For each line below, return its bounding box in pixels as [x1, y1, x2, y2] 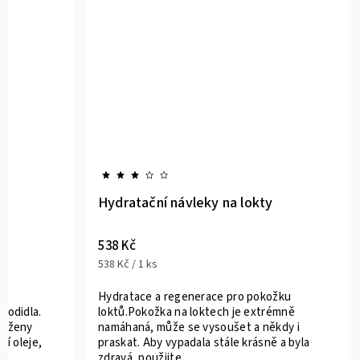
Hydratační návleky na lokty [98, 191, 273, 213]
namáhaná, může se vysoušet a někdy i [98, 318, 300, 336]
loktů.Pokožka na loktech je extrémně [98, 303, 295, 321]
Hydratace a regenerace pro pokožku [98, 288, 292, 305]
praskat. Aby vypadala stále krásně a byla [98, 333, 310, 351]
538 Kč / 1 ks [98, 256, 157, 272]
